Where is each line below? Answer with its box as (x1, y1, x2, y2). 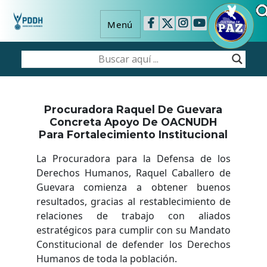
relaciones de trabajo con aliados (36, 209, 231, 222)
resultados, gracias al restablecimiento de (36, 194, 231, 208)
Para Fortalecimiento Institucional (39, 128, 228, 141)
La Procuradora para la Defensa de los (36, 151, 231, 165)
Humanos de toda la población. (36, 252, 177, 265)
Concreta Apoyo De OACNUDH (49, 116, 218, 128)
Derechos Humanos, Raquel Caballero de (36, 166, 231, 179)
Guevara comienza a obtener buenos (36, 180, 231, 194)
